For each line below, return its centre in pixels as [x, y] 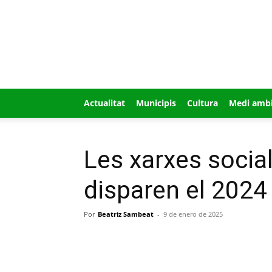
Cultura [202, 103]
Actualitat [104, 103]
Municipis [156, 103]
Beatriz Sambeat [126, 214]
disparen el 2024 [175, 190]
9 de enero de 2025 [193, 214]
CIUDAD [202, 48]
